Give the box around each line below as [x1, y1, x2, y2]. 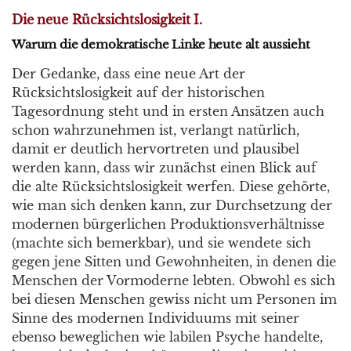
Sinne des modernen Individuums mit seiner [12, 310, 299, 326]
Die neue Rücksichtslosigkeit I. [12, 12, 203, 27]
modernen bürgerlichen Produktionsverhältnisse [12, 216, 324, 232]
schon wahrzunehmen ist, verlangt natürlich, [12, 122, 299, 138]
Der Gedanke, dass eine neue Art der [12, 66, 245, 81]
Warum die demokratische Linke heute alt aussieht [12, 37, 310, 52]
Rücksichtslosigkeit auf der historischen [12, 85, 265, 100]
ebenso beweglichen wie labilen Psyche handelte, [12, 329, 323, 345]
